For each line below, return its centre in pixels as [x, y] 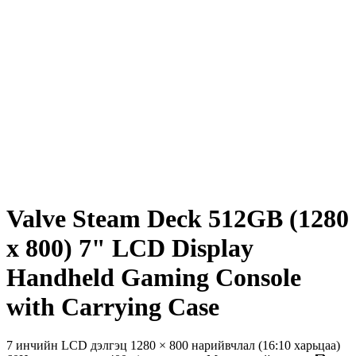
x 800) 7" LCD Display [130, 248]
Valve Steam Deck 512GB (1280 [178, 218]
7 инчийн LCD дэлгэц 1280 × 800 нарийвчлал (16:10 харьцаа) [173, 346]
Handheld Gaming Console [154, 277]
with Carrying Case [113, 306]
